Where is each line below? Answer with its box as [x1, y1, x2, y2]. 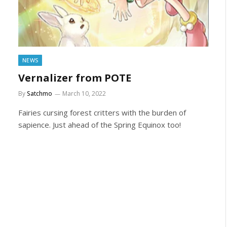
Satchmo [27, 89, 52, 98]
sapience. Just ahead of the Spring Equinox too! [18, 120, 181, 130]
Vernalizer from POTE [18, 71, 131, 85]
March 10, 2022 [62, 89, 106, 98]
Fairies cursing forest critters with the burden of [18, 107, 186, 118]
